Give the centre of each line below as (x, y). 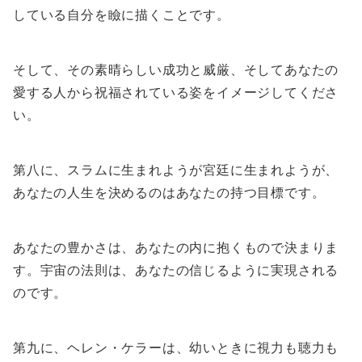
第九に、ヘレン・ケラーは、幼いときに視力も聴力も (176, 348)
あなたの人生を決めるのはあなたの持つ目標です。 (169, 193)
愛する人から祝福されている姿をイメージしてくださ (176, 93)
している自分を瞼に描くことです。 (122, 15)
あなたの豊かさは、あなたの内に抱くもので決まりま (176, 248)
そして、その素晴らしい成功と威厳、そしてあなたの (176, 70)
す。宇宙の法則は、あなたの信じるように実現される (176, 270)
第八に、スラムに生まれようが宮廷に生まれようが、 (176, 170)
